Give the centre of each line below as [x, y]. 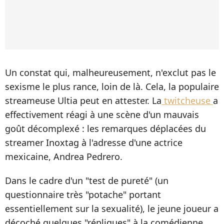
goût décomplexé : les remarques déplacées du [105, 129]
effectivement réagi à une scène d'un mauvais [102, 115]
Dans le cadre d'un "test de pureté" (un [87, 181]
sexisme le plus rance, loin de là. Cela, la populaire [112, 87]
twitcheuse [187, 101]
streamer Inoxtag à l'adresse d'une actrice [94, 143]
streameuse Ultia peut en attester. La [83, 101]
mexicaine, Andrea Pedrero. [64, 157]
